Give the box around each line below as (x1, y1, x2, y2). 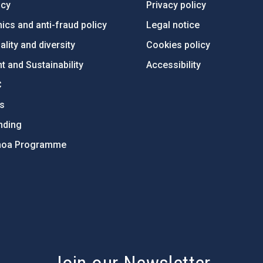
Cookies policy (146, 39, 211, 50)
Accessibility (146, 59, 201, 70)
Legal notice (146, 19, 200, 31)
